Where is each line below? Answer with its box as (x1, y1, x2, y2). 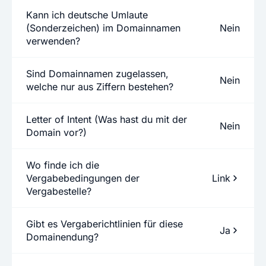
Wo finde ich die (26, 159, 99, 171)
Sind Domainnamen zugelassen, (26, 68, 169, 80)
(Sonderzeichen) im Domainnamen (26, 22, 180, 34)
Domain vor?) (26, 126, 87, 138)
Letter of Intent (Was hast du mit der (26, 113, 187, 125)
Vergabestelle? (26, 185, 91, 197)
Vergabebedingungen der (26, 172, 140, 184)
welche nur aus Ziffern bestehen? (26, 81, 173, 93)
